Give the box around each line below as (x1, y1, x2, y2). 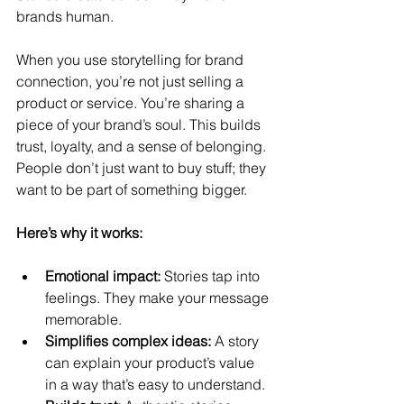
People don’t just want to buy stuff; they (16, 159, 270, 177)
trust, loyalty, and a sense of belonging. (16, 137, 270, 155)
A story (211, 332, 262, 350)
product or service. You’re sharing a (16, 94, 248, 112)
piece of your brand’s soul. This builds (16, 115, 264, 133)
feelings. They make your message (45, 289, 272, 307)
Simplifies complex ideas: (45, 332, 211, 350)
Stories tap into (161, 267, 263, 285)
